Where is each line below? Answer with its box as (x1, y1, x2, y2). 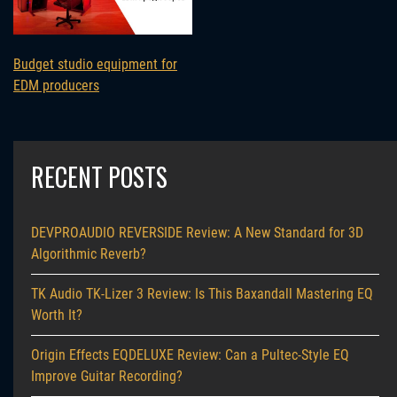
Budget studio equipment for (13, 55, 177, 73)
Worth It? (31, 306, 82, 323)
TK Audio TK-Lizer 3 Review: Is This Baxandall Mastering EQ (31, 284, 373, 302)
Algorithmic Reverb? (31, 245, 146, 262)
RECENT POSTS (31, 158, 167, 195)
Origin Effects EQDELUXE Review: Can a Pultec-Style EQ (31, 346, 349, 363)
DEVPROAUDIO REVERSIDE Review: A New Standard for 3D (31, 223, 363, 241)
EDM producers (13, 76, 99, 94)
